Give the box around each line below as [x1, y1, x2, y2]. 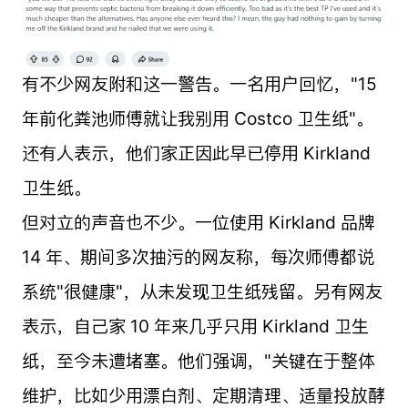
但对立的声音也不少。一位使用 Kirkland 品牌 [21, 210, 375, 233]
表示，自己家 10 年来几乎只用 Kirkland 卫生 [21, 314, 369, 337]
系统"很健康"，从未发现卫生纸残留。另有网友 [21, 280, 382, 302]
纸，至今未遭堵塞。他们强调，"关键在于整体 [21, 349, 375, 372]
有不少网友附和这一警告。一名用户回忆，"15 [21, 72, 377, 95]
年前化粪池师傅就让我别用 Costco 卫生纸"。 [21, 107, 373, 129]
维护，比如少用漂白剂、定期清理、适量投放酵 [21, 383, 385, 406]
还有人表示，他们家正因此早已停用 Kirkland [21, 141, 371, 164]
